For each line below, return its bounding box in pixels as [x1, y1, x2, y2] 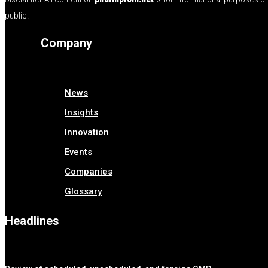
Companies [65, 166, 112, 178]
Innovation [65, 127, 109, 138]
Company [41, 36, 92, 51]
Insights [65, 107, 98, 118]
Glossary [65, 186, 102, 197]
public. [5, 10, 29, 22]
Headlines [5, 214, 59, 229]
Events [65, 147, 92, 158]
